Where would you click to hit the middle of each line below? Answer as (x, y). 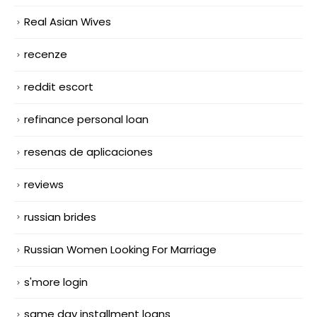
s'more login (56, 282)
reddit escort (59, 86)
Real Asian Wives (68, 22)
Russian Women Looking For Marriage (120, 249)
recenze (46, 54)
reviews (44, 184)
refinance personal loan (86, 119)
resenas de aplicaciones (88, 151)
